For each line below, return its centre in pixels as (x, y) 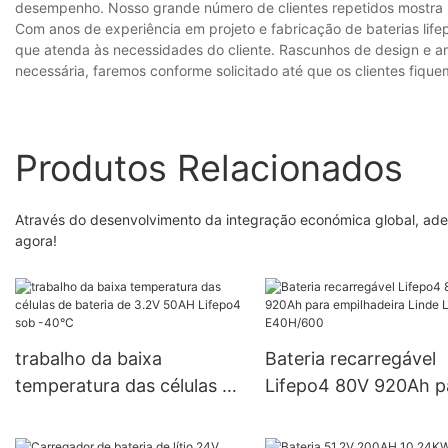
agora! (36, 240)
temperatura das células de (129, 385)
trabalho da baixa (88, 358)
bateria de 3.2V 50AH (105, 412)
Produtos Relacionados (209, 168)
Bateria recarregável (350, 358)
